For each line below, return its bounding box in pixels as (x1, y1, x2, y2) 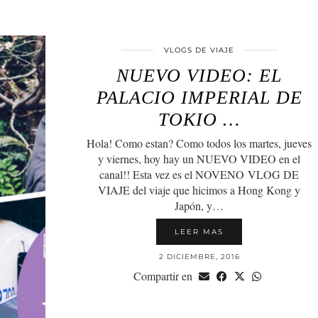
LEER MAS (175, 226, 224, 236)
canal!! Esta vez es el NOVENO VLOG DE (99, 166, 300, 182)
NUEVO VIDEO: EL (116, 65, 283, 86)
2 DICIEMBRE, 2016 (158, 251, 240, 261)
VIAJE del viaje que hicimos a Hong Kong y (98, 182, 301, 197)
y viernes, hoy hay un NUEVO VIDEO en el (98, 150, 301, 166)
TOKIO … (158, 109, 241, 130)
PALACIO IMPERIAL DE (96, 87, 302, 108)
